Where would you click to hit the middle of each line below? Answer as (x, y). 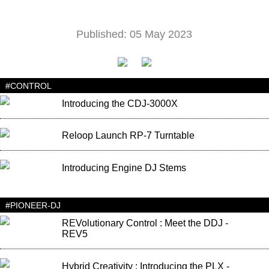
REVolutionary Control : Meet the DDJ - (145, 223)
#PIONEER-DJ (33, 205)
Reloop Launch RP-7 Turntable (128, 136)
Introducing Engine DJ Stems (124, 168)
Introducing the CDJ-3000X (119, 103)
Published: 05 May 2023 (134, 35)
